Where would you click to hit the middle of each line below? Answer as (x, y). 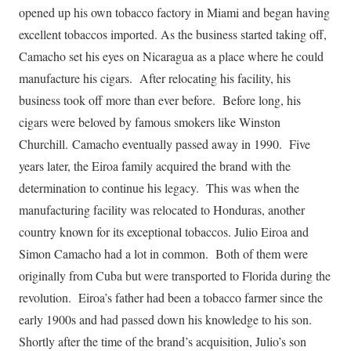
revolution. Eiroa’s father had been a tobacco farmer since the (171, 298)
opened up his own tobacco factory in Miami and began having (174, 13)
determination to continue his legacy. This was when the (159, 188)
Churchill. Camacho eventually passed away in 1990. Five (165, 144)
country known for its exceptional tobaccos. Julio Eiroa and (164, 232)
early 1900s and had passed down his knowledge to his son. (165, 320)
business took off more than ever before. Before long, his (160, 100)
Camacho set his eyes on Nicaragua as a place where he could (171, 56)
